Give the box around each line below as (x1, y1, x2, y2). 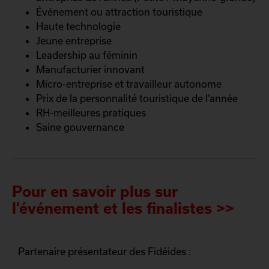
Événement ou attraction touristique (36, 5, 202, 17)
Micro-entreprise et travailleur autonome (36, 77, 222, 89)
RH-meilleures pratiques (36, 106, 146, 118)
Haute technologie (36, 20, 121, 32)
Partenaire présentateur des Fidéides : (18, 245, 192, 257)
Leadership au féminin (36, 49, 138, 61)
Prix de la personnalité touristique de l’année (36, 92, 238, 104)
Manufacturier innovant (36, 63, 145, 75)
